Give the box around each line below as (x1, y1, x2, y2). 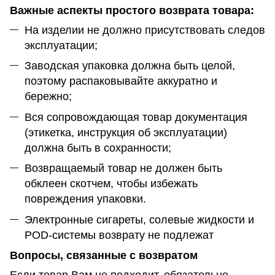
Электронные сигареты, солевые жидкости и (25, 213, 254, 226)
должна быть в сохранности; (25, 141, 171, 154)
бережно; (25, 90, 72, 103)
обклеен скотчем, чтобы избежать (25, 177, 198, 190)
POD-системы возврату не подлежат (25, 228, 214, 241)
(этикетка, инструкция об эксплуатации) (25, 126, 227, 139)
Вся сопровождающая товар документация (25, 110, 247, 123)
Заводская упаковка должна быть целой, (25, 60, 235, 72)
